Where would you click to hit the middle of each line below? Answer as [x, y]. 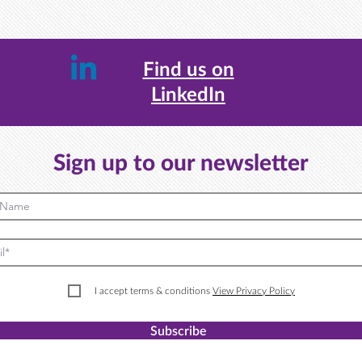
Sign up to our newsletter [181, 162]
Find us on [188, 68]
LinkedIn [188, 93]
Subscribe [179, 330]
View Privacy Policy [254, 290]
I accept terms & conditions [152, 290]
